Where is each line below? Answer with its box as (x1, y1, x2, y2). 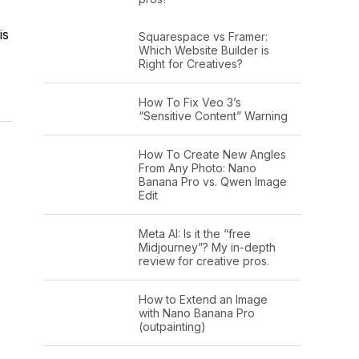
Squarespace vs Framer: (138, 29, 268, 43)
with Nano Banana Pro (138, 305, 255, 320)
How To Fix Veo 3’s (138, 95, 241, 109)
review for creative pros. (138, 253, 269, 268)
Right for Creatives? (138, 56, 243, 71)
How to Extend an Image (138, 292, 268, 306)
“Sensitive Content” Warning (138, 108, 288, 123)
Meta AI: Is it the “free (138, 226, 251, 240)
